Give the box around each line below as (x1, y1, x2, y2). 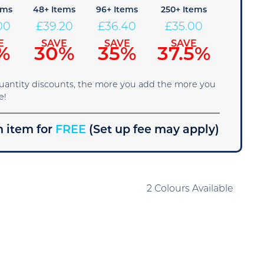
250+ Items (161, 6, 207, 15)
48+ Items (33, 6, 76, 15)
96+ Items (96, 6, 138, 15)
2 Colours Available (146, 184, 233, 194)
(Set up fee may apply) (89, 125, 220, 136)
